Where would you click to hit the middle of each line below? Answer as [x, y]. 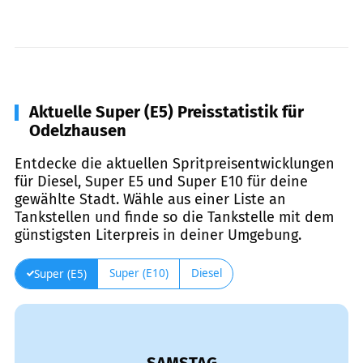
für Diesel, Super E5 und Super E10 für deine [161, 181]
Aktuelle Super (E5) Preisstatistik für [167, 111]
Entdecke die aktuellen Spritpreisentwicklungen [175, 163]
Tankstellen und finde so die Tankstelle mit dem [174, 217]
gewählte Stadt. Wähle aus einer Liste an [150, 199]
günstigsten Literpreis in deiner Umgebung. [158, 235]
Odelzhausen [78, 130]
